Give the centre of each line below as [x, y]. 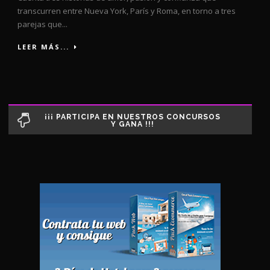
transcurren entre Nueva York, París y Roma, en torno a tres [127, 11]
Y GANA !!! [132, 124]
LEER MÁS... [43, 46]
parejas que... [42, 24]
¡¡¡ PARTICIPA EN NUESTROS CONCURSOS [132, 117]
